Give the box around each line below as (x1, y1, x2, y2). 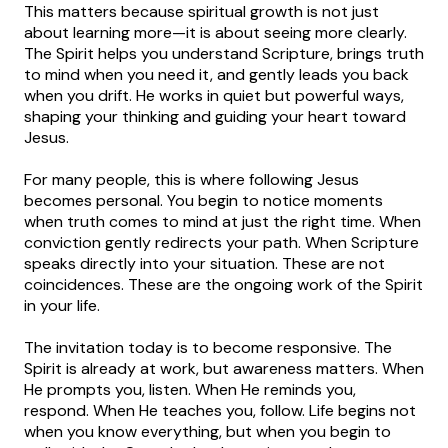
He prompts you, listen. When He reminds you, (24, 378, 356, 400)
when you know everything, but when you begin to (24, 420, 391, 442)
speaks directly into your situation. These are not (24, 252, 385, 274)
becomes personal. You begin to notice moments (24, 189, 383, 211)
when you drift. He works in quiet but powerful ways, (24, 84, 404, 106)
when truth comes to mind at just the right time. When (24, 210, 421, 232)
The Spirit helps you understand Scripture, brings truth (24, 42, 424, 64)
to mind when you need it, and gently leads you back (24, 63, 409, 85)
